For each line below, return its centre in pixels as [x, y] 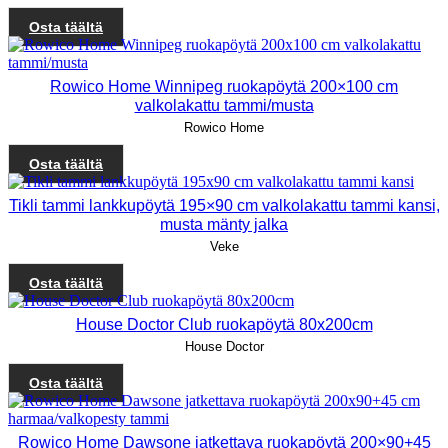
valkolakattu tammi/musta [224, 105]
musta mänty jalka [224, 224]
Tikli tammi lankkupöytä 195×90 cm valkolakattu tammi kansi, [224, 205]
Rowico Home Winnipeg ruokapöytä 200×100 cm [224, 86]
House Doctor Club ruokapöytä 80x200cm [224, 324]
